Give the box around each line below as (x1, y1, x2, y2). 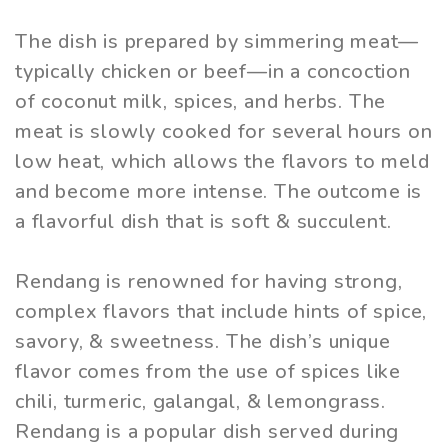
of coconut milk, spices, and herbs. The (15, 87, 387, 115)
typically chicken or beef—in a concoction (15, 57, 411, 85)
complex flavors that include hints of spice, (15, 297, 428, 325)
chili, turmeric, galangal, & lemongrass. (15, 387, 386, 415)
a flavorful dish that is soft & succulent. (15, 207, 392, 235)
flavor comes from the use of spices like (15, 357, 401, 385)
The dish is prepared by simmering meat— (15, 27, 420, 55)
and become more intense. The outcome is (15, 177, 423, 205)
